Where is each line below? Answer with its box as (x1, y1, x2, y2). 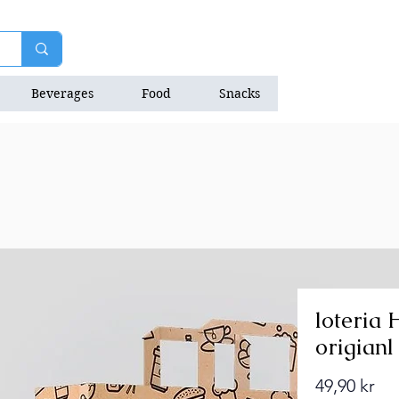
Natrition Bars (308, 85, 393, 102)
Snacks (219, 85, 260, 102)
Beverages (31, 85, 94, 102)
